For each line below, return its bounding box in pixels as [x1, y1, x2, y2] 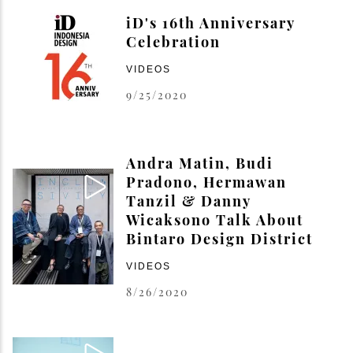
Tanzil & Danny [126, 191, 251, 211]
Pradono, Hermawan [126, 173, 287, 192]
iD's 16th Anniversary [126, 13, 295, 33]
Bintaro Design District [126, 229, 313, 249]
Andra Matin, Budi [126, 154, 273, 173]
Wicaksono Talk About [126, 210, 303, 230]
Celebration [126, 32, 221, 52]
